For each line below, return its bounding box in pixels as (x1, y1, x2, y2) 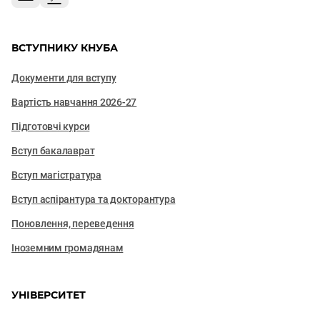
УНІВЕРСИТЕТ (11, 289, 86, 301)
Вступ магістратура (11, 169, 101, 181)
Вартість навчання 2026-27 (11, 96, 137, 108)
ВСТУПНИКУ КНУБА (11, 41, 118, 54)
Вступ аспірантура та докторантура (11, 194, 176, 205)
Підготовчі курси (11, 121, 90, 132)
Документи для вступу (11, 72, 116, 84)
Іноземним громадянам (11, 242, 124, 254)
